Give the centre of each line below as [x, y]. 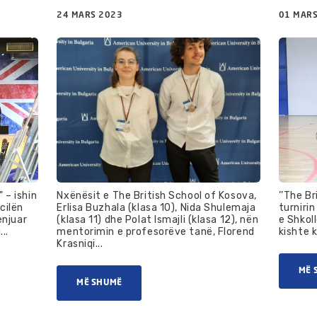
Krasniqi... [80, 243]
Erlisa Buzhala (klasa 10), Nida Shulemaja [156, 207]
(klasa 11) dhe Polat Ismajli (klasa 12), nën [158, 219]
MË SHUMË [99, 283]
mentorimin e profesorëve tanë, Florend [156, 231]
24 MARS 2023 [90, 15]
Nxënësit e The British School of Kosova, [157, 195]
